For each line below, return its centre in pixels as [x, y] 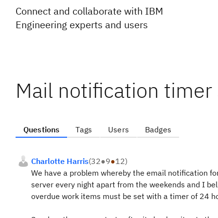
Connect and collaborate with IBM [89, 11]
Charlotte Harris [60, 161]
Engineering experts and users [82, 25]
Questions [42, 129]
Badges [158, 129]
